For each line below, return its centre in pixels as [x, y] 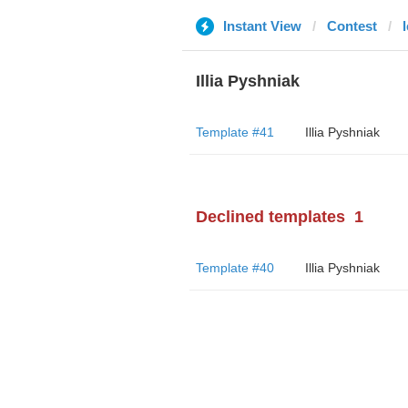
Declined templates [270, 217]
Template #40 [235, 268]
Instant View [262, 26]
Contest [352, 26]
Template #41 [235, 132]
